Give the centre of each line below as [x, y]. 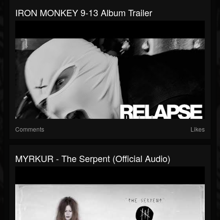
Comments [30, 129]
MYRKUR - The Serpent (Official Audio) [93, 158]
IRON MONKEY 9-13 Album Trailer [84, 13]
